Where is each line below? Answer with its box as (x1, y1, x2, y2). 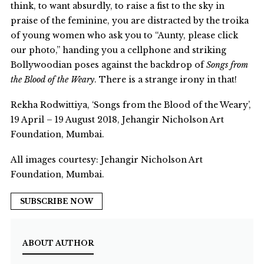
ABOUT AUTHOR (22, 238, 94, 247)
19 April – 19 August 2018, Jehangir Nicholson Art (10, 114, 224, 125)
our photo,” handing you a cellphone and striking (10, 44, 226, 55)
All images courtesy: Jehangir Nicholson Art (10, 154, 203, 165)
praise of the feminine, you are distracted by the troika (10, 15, 249, 26)
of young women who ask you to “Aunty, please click (10, 29, 238, 41)
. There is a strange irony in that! (94, 74, 237, 85)
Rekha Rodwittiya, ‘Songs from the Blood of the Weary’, (10, 99, 251, 110)
